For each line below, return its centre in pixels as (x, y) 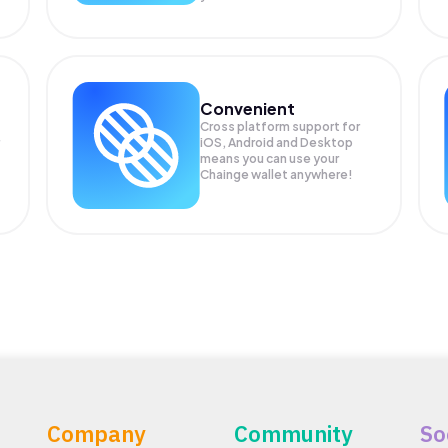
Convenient (248, 108)
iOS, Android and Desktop (277, 142)
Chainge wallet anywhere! (277, 174)
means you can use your (270, 158)
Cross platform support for (280, 126)
